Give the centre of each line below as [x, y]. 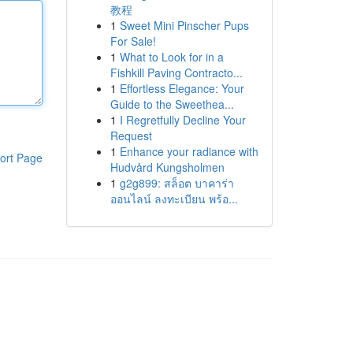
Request [131, 136]
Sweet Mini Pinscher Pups [184, 25]
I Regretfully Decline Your [182, 120]
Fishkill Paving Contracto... [176, 72]
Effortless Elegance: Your [182, 88]
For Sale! [133, 41]
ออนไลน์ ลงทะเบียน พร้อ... [174, 199]
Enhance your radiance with [189, 151]
